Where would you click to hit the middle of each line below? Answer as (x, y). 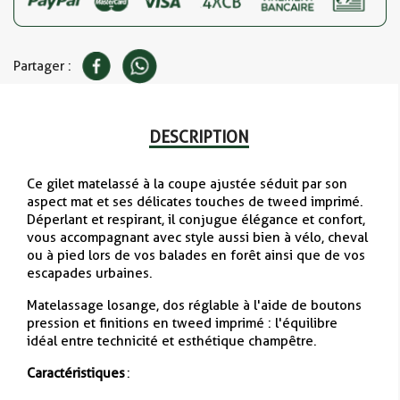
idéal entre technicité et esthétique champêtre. (172, 342)
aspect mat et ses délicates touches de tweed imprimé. (195, 202)
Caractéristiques (77, 374)
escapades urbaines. (90, 274)
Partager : (42, 67)
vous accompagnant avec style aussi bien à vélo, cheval (197, 238)
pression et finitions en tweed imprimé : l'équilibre (182, 324)
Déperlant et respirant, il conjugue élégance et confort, (196, 220)
